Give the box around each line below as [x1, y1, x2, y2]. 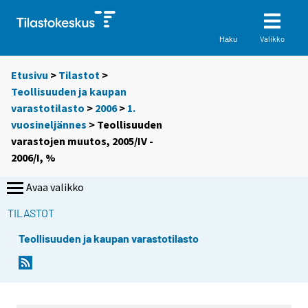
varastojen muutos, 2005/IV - [11, 134, 153, 148]
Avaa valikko [26, 180, 84, 195]
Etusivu [11, 68, 48, 82]
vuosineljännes [11, 118, 87, 132]
